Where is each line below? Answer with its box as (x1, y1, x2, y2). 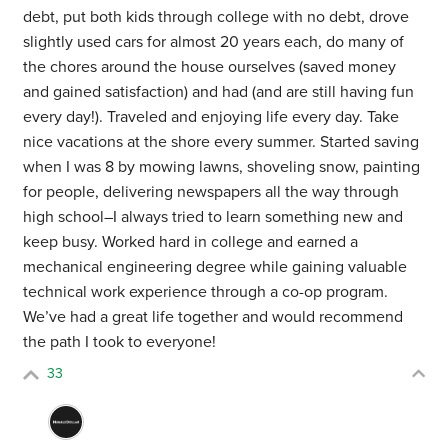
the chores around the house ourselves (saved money (23, 57, 397, 78)
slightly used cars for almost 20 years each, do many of (23, 32, 405, 53)
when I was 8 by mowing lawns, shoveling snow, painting (23, 157, 421, 178)
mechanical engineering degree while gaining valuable (23, 257, 408, 278)
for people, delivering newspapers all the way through (23, 182, 400, 203)
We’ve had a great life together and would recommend (23, 307, 404, 328)
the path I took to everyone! (23, 332, 217, 353)
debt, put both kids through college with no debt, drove (23, 7, 410, 28)
